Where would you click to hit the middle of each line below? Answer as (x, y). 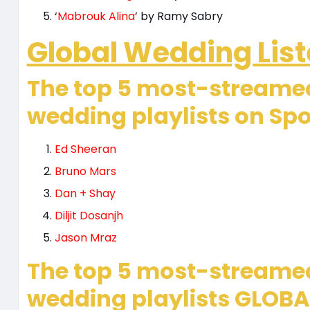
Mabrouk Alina (96, 17)
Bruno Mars (85, 172)
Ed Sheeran (85, 149)
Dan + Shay (85, 194)
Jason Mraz (85, 238)
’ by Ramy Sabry (179, 17)
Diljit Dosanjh (89, 216)
